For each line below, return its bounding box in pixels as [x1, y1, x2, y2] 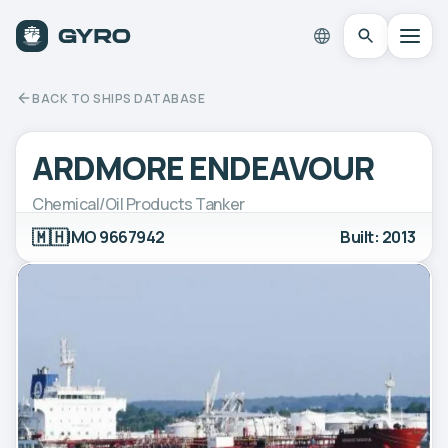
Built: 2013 [340, 225, 416, 248]
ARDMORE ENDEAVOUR [32, 145, 374, 190]
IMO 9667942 [67, 225, 165, 248]
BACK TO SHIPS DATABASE [32, 89, 205, 107]
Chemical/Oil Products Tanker [32, 192, 245, 215]
